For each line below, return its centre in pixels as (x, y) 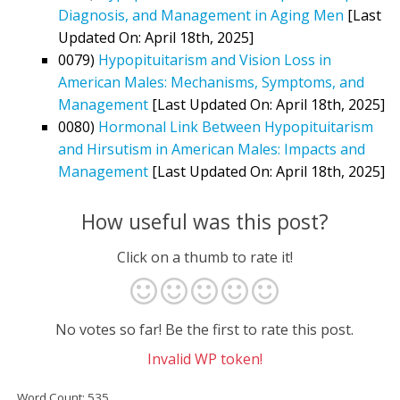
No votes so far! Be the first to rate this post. (204, 329)
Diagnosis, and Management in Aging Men (201, 15)
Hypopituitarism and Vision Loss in (215, 59)
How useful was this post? (204, 221)
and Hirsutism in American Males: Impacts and (212, 149)
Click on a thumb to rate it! (204, 258)
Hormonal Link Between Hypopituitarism (236, 126)
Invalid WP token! (204, 359)
